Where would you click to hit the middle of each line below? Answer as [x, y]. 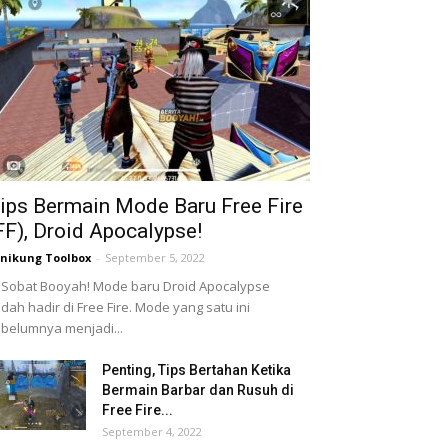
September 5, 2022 [155, 257]
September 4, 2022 [152, 431]
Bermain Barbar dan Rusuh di [198, 390]
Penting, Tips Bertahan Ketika [196, 370]
